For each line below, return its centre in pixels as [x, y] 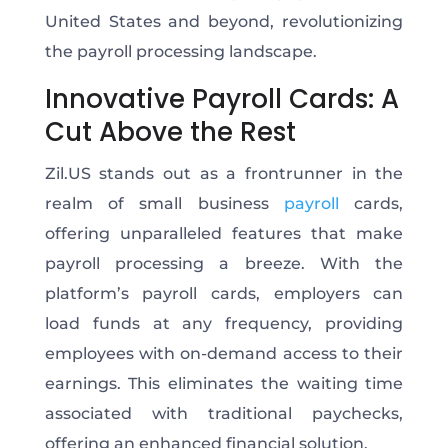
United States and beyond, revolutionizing [224, 21]
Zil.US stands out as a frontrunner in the [224, 173]
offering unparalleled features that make [224, 233]
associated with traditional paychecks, [224, 413]
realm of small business [164, 203]
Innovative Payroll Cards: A [221, 98]
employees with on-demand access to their [224, 353]
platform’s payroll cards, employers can [224, 293]
